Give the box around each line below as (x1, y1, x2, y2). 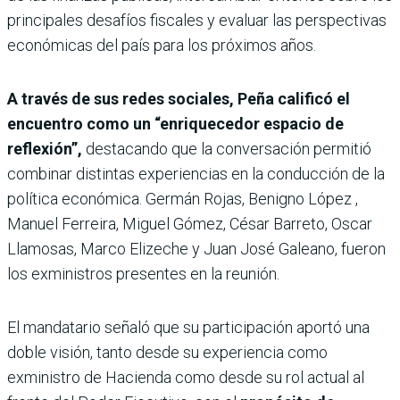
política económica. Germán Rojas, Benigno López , (7, 189, 358, 209)
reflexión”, (7, 139, 86, 159)
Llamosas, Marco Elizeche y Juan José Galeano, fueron (7, 239, 386, 259)
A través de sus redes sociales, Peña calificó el (7, 89, 350, 109)
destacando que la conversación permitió (86, 139, 371, 159)
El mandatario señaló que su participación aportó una (7, 318, 370, 337)
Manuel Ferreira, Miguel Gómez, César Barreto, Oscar (7, 214, 372, 234)
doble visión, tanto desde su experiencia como (7, 343, 328, 362)
